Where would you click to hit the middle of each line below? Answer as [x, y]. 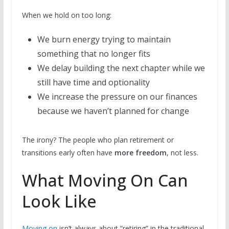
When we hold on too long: [66, 15]
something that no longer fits [94, 53]
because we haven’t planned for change [113, 111]
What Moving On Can [105, 180]
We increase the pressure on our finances [117, 96]
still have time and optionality [93, 82]
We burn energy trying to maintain [104, 39]
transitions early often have [68, 152]
